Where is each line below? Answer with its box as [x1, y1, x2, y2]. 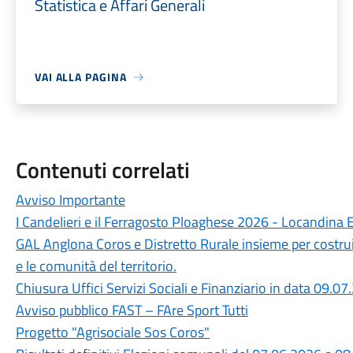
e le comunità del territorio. [15, 255, 176, 277]
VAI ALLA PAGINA [34, 69, 127, 85]
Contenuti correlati [15, 153, 190, 187]
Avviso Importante [15, 189, 125, 210]
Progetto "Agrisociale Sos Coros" [15, 321, 210, 343]
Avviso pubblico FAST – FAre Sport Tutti [15, 299, 248, 321]
